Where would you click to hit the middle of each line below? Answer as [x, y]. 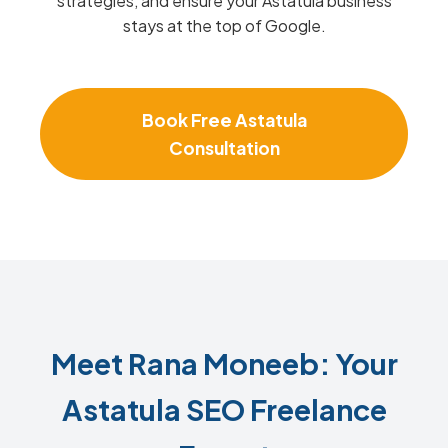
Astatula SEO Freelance [224, 409]
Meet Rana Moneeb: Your [224, 363]
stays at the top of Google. [224, 25]
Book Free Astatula [224, 120]
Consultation [224, 148]
